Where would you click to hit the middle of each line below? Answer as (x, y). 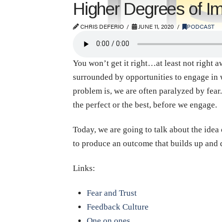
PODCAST (200, 26)
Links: (84, 168)
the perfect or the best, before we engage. (145, 105)
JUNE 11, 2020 (156, 26)
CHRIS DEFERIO (101, 26)
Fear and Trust (111, 193)
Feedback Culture (117, 207)
